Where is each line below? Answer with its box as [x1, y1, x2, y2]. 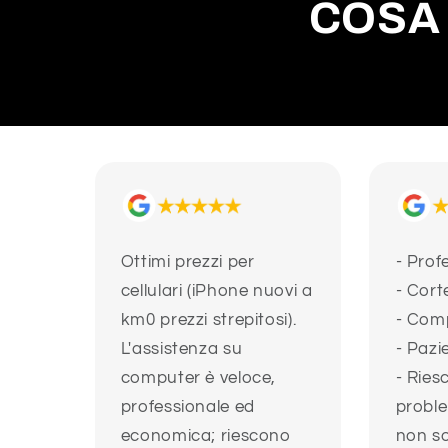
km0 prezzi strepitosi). [120, 311, 297, 330]
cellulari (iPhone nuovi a [120, 282, 313, 301]
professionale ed [120, 398, 255, 417]
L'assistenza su [120, 340, 243, 359]
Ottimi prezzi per [120, 253, 255, 272]
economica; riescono [120, 427, 292, 446]
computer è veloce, [120, 369, 277, 388]
